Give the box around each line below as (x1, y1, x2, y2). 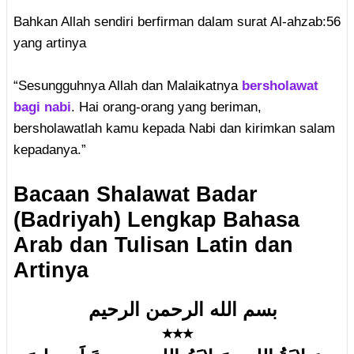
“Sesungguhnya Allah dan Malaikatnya (13, 78, 242, 93)
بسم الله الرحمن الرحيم (88, 299, 277, 320)
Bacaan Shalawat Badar (13, 182, 258, 206)
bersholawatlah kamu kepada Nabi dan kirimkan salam (13, 121, 335, 136)
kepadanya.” (13, 142, 86, 157)
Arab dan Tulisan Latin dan (13, 232, 293, 257)
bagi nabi (13, 100, 71, 115)
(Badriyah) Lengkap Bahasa (13, 207, 299, 232)
